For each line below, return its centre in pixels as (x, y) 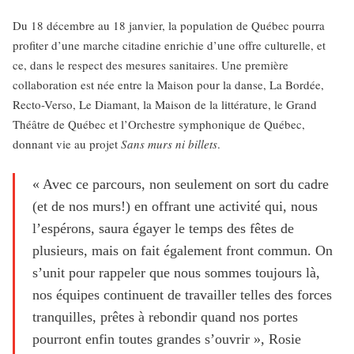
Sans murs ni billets (169, 144)
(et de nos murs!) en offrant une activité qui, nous (175, 206)
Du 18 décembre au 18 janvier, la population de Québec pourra (169, 25)
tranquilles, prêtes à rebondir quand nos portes (165, 317)
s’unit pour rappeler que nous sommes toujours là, (176, 273)
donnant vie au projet (67, 144)
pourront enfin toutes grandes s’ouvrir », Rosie (167, 339)
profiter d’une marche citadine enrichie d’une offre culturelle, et (169, 45)
